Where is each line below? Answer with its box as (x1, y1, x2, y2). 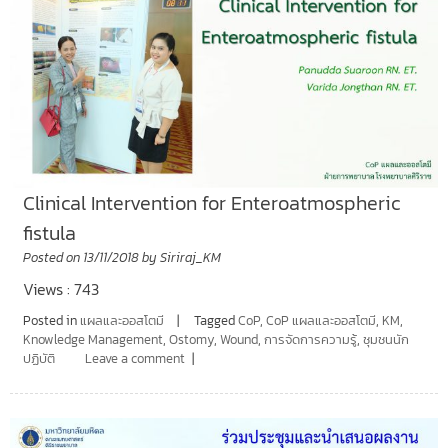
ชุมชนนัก (362, 330, 409, 350)
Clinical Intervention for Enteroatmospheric (22, 188, 400, 219)
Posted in (22, 311, 80, 331)
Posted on (22, 248, 83, 268)
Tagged (193, 311, 238, 331)
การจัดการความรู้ (263, 330, 357, 350)
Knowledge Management (22, 330, 163, 350)
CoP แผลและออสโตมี (265, 311, 376, 331)
